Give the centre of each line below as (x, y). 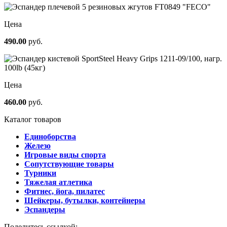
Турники (40, 173)
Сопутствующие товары (69, 164)
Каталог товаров (33, 119)
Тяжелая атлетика (58, 182)
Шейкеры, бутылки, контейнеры (85, 200)
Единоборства (50, 136)
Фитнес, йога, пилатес (65, 191)
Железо (37, 145)
